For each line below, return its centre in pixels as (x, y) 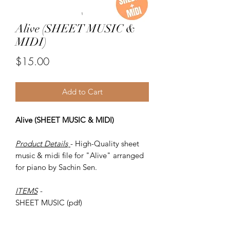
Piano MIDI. (35, 214)
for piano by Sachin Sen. (56, 167)
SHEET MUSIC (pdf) (50, 202)
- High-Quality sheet (105, 143)
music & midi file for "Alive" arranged (80, 155)
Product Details (42, 143)
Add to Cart (82, 91)
